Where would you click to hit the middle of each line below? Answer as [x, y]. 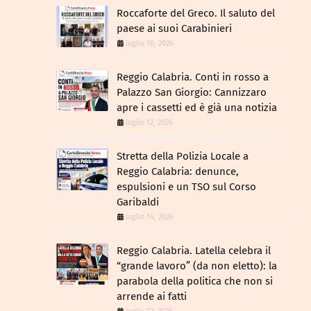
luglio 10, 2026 [150, 43]
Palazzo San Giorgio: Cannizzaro [192, 92]
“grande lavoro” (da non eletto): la [197, 266]
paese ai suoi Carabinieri [174, 28]
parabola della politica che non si [195, 281]
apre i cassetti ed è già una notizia [197, 108]
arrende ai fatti [152, 296]
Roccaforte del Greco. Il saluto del [196, 13]
